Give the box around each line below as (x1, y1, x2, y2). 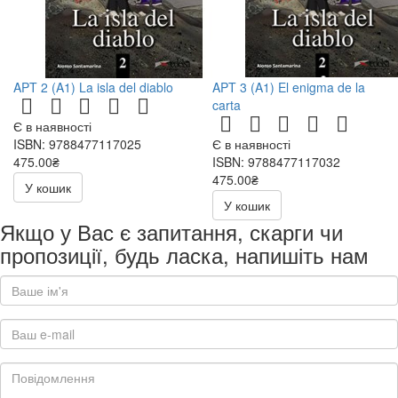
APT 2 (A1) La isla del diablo (13, 77, 173, 96)
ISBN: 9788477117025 (13, 134, 141, 153)
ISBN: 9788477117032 (212, 152, 340, 171)
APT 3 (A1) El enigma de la (212, 77, 365, 96)
